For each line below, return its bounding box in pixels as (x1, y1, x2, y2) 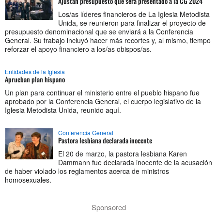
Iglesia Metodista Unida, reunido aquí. (5, 105, 121, 115)
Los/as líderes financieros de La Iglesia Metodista (58, 9, 210, 19)
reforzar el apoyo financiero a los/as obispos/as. (5, 44, 152, 54)
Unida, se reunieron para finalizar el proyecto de (58, 18, 206, 28)
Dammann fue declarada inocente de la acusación (58, 157, 212, 167)
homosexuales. (5, 175, 51, 185)
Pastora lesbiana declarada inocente (58, 135, 152, 145)
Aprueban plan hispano (5, 74, 65, 84)
